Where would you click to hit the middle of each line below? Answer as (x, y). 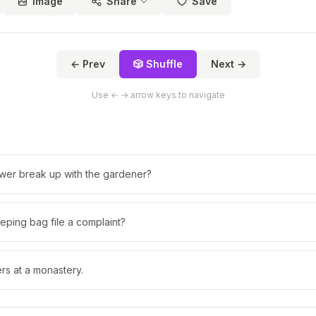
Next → (228, 64)
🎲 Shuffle (158, 64)
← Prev (87, 64)
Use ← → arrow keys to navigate (158, 95)
